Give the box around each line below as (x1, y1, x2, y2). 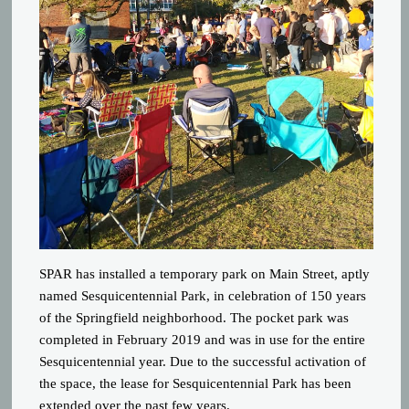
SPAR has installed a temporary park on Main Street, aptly (39, 267, 371, 282)
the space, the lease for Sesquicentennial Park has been (39, 376, 352, 392)
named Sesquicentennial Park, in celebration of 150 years (39, 288, 367, 304)
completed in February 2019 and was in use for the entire (39, 332, 366, 348)
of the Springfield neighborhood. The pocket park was (39, 310, 350, 326)
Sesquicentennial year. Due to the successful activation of (39, 354, 367, 370)
